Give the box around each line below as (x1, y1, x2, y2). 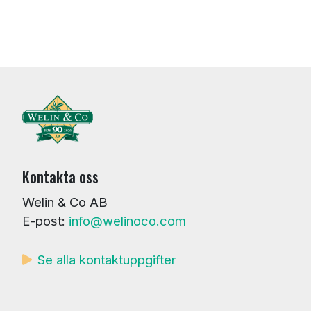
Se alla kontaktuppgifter (37, 251, 176, 267)
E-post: (22, 213, 69, 229)
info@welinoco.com (69, 213, 186, 229)
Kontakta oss (22, 165, 99, 187)
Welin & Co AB (22, 194, 108, 210)
